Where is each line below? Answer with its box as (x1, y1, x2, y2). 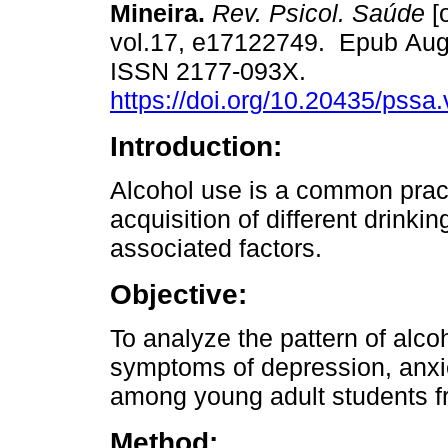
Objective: (110, 278, 247, 311)
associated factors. (110, 234, 322, 263)
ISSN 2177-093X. (110, 57, 313, 86)
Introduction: (110, 130, 282, 163)
